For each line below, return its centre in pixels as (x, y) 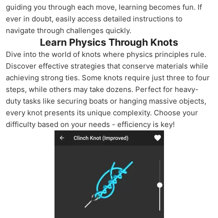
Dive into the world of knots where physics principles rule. (106, 54)
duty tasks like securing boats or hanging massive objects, (106, 101)
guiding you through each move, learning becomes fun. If (104, 7)
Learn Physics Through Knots (109, 42)
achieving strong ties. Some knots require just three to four (108, 78)
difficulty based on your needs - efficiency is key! (90, 124)
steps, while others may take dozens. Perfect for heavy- (102, 89)
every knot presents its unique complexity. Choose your (102, 113)
